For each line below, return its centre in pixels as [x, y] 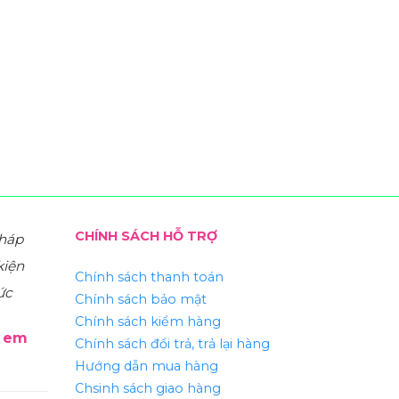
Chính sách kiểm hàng [147, 322]
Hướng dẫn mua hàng [146, 366]
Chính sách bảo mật [140, 300]
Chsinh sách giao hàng [147, 389]
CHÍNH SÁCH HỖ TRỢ [146, 236]
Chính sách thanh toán [149, 277]
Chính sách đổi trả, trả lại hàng [172, 344]
